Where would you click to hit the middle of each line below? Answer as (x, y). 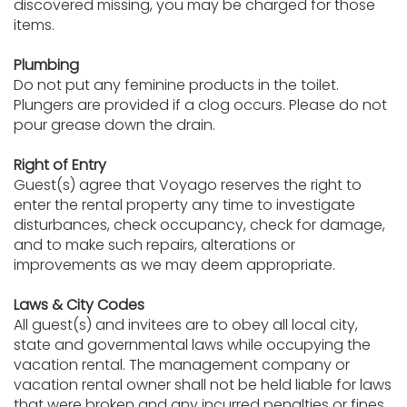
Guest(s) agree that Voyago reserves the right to (188, 185)
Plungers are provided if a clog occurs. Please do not (200, 105)
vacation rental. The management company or (182, 365)
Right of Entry (60, 165)
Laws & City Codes (79, 305)
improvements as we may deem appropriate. (174, 265)
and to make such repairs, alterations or (154, 245)
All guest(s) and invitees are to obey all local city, (186, 325)
